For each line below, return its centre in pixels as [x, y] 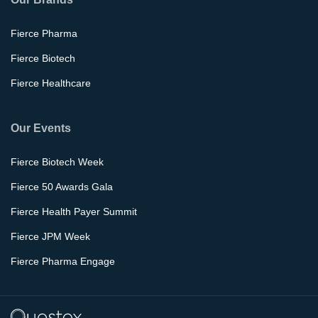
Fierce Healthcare [51, 83]
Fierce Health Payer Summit [74, 212]
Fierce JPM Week [50, 237]
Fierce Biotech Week [57, 162]
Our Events [41, 128]
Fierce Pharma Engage [63, 262]
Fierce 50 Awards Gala [62, 187]
